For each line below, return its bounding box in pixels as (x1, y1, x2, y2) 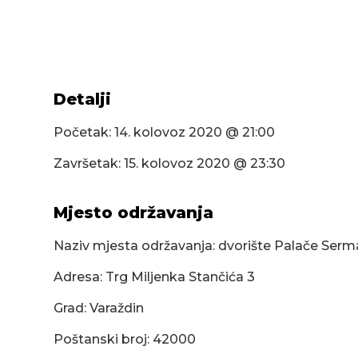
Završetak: (54, 156, 125, 172)
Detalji (54, 89, 112, 109)
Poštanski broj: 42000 (54, 332, 197, 348)
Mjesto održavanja (54, 203, 214, 223)
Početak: (54, 125, 115, 141)
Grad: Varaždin (54, 300, 145, 316)
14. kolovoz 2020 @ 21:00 (114, 125, 276, 141)
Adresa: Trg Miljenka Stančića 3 (54, 269, 256, 285)
